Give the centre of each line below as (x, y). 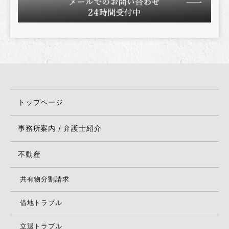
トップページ (41, 102)
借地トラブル (41, 203)
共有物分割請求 (44, 179)
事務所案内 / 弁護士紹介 (60, 128)
